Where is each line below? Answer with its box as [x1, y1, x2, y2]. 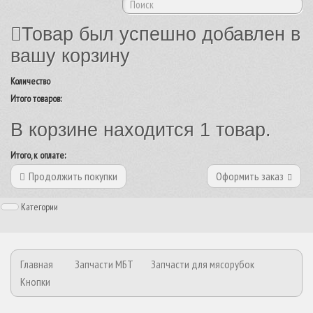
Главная [20, 257, 53, 271]
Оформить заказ [216, 169, 284, 183]
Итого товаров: [10, 92, 61, 105]
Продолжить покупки [29, 169, 117, 183]
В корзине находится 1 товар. [10, 119, 271, 140]
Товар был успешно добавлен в [22, 24, 300, 45]
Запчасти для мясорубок [151, 257, 254, 271]
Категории [21, 201, 58, 213]
